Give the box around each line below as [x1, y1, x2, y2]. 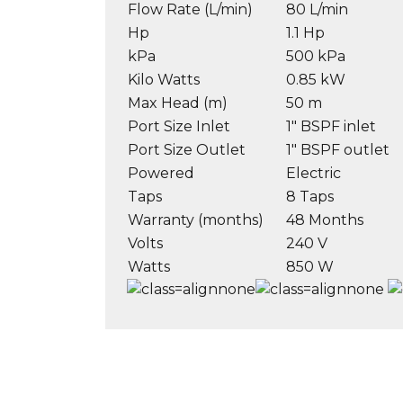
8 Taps [286, 187, 334, 205]
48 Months [286, 210, 363, 228]
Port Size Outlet [128, 140, 246, 158]
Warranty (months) [128, 210, 264, 228]
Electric [286, 164, 341, 182]
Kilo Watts [128, 70, 200, 88]
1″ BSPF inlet [286, 117, 376, 135]
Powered [128, 164, 194, 182]
